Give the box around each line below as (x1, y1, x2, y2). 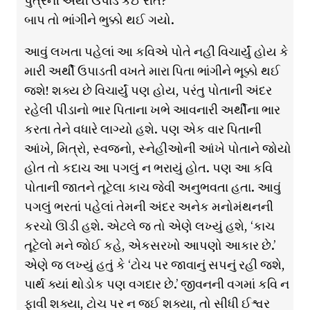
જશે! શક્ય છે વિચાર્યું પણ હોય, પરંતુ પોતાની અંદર (24, 82, 272, 100)
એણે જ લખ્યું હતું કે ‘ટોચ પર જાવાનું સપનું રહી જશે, (24, 256, 285, 274)
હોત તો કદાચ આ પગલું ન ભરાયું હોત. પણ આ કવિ (24, 159, 273, 177)
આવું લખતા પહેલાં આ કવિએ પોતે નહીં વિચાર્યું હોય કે (24, 43, 289, 61)
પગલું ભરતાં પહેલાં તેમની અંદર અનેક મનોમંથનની (24, 198, 273, 216)
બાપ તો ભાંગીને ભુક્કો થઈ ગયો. (24, 11, 174, 29)
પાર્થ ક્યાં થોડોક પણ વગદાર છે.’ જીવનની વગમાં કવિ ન (24, 275, 289, 293)
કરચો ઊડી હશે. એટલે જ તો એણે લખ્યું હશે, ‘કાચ (24, 217, 275, 235)
